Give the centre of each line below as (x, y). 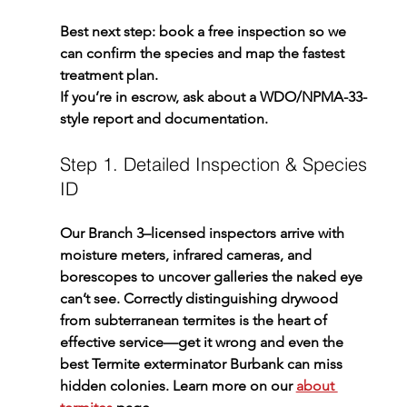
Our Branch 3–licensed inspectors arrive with (203, 233)
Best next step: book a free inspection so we (204, 31)
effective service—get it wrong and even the (203, 342)
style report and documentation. (164, 118)
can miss (314, 363)
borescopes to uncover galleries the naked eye (213, 276)
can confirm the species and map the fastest (203, 53)
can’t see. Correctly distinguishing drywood (200, 298)
